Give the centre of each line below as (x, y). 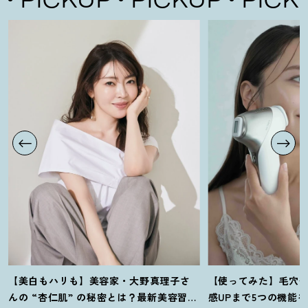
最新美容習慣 (167, 297)
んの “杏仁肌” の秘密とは (68, 297)
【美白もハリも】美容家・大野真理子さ (99, 281)
